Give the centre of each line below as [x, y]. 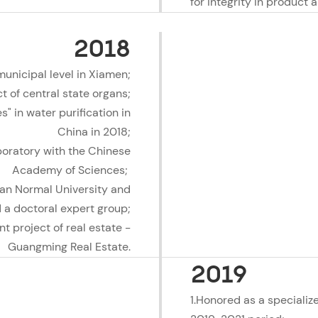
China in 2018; [94, 131]
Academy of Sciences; [71, 170]
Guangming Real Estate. [69, 246]
